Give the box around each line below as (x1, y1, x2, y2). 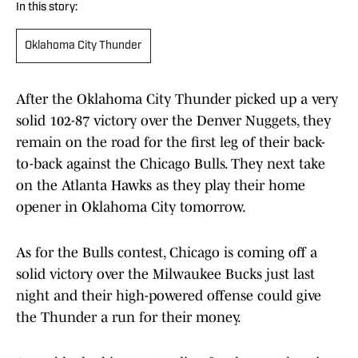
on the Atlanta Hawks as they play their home (16, 177, 305, 194)
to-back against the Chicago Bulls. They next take (16, 156, 325, 173)
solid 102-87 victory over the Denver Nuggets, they (16, 113, 331, 129)
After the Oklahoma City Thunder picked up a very (16, 91, 338, 108)
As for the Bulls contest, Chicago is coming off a (16, 245, 317, 261)
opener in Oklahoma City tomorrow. (16, 199, 246, 216)
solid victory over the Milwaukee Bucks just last (16, 266, 315, 283)
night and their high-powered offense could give (16, 288, 321, 304)
